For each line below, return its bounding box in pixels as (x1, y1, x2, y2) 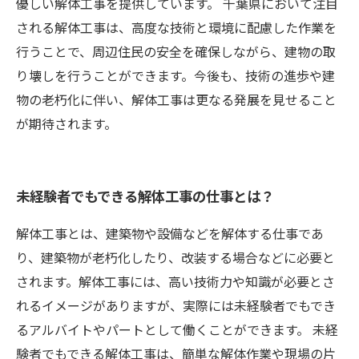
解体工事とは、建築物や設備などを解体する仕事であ (16, 224, 324, 243)
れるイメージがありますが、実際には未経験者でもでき (16, 296, 336, 315)
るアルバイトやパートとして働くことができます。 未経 (16, 320, 338, 339)
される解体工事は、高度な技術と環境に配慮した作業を (16, 18, 337, 37)
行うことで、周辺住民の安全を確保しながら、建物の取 (16, 42, 336, 61)
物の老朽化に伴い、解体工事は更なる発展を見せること (16, 90, 337, 109)
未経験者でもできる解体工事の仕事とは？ (16, 185, 274, 206)
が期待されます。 (16, 114, 117, 133)
